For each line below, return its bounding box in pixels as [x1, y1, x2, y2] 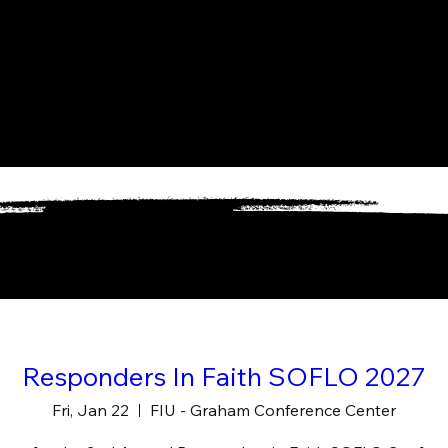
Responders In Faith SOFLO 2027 [21, 360, 426, 394]
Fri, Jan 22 [51, 400, 129, 421]
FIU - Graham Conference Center [149, 400, 396, 421]
